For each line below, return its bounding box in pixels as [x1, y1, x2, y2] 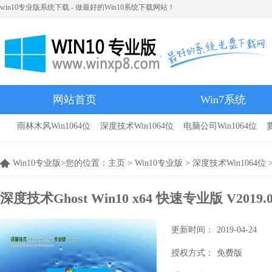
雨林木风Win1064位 [17, 121, 90, 131]
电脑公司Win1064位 [183, 121, 257, 131]
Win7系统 [200, 93, 246, 106]
